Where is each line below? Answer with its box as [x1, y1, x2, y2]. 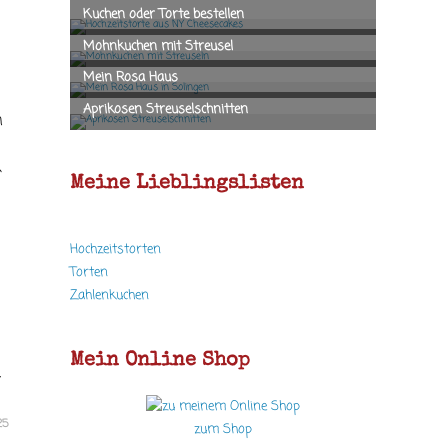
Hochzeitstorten [70, 239, 161, 259]
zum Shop [194, 419, 252, 439]
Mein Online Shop [70, 350, 250, 371]
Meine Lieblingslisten [70, 173, 304, 194]
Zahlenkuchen [70, 285, 149, 305]
